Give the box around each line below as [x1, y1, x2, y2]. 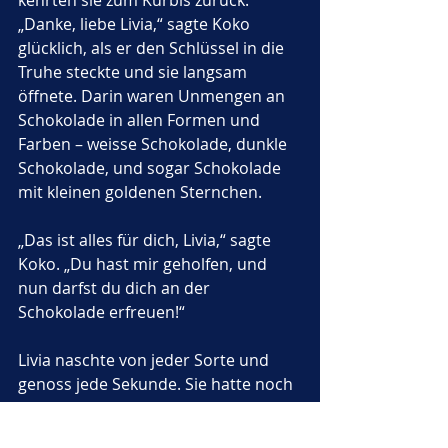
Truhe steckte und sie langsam [18, 61, 251, 83]
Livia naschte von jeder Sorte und [18, 349, 273, 371]
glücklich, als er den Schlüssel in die [18, 37, 288, 59]
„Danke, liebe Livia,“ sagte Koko [18, 13, 254, 35]
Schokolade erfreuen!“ [18, 301, 185, 323]
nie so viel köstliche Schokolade [18, 397, 258, 419]
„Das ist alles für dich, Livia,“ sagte [18, 229, 275, 251]
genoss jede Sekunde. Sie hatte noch [18, 373, 297, 395]
